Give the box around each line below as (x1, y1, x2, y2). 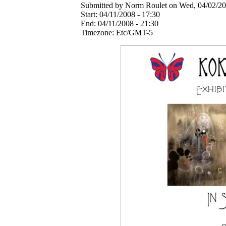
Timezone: (81, 28, 116, 37)
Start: (81, 10, 99, 19)
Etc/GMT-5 (116, 28, 153, 37)
